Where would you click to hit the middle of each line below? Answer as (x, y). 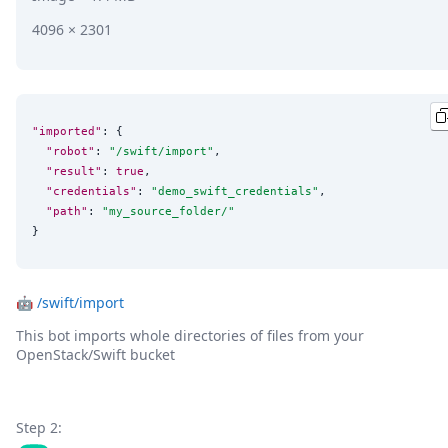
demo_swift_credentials (235, 191)
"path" (67, 211)
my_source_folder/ (168, 211)
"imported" (67, 131)
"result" (74, 171)
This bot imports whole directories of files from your (190, 335)
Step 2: (39, 427)
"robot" (70, 151)
